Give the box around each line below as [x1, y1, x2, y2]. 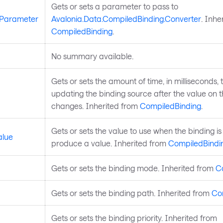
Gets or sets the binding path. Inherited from [51, 188, 212, 198]
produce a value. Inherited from [51, 138, 168, 148]
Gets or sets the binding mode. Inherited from [51, 163, 216, 173]
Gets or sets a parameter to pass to [51, 1, 178, 11]
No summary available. [51, 51, 133, 61]
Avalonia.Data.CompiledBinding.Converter [51, 14, 201, 24]
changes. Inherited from [51, 101, 140, 111]
